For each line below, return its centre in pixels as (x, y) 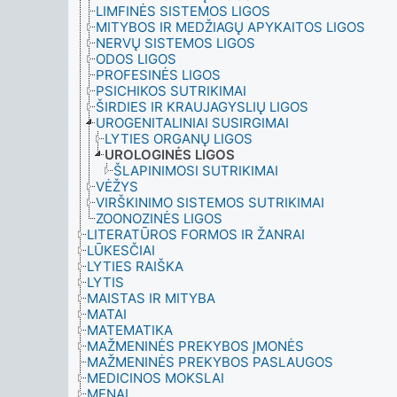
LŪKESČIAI (121, 250)
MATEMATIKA (130, 330)
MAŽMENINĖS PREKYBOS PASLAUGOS (210, 362)
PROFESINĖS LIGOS (158, 75)
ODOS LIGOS (136, 59)
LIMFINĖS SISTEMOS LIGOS (183, 11)
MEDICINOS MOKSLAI (156, 378)
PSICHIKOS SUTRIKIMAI (171, 91)
